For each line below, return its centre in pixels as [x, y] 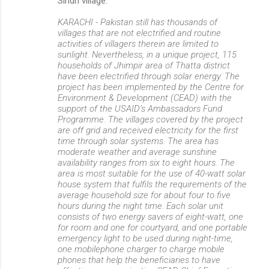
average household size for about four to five [144, 195]
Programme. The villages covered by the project [150, 119]
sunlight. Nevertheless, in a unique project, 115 [147, 55]
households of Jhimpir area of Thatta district [144, 65]
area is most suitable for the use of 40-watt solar [152, 174]
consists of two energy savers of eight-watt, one [150, 217]
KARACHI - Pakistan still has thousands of [138, 22]
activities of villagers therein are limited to [138, 44]
